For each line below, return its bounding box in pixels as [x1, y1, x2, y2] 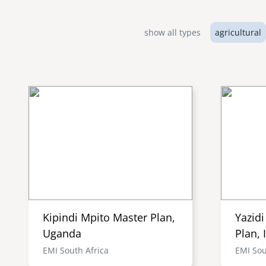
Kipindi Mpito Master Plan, [43, 210, 175, 224]
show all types [144, 26, 201, 38]
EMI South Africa [43, 244, 109, 256]
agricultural [214, 26, 261, 38]
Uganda [43, 226, 81, 240]
